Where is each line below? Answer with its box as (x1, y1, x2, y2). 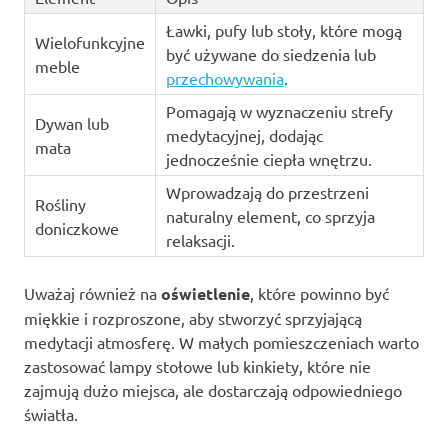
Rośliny (34, 193, 86, 214)
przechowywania (165, 67, 284, 88)
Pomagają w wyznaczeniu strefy (165, 100, 393, 121)
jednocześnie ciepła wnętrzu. (165, 148, 372, 169)
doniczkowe (34, 217, 119, 238)
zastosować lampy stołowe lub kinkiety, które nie (24, 355, 371, 376)
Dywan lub (34, 112, 109, 133)
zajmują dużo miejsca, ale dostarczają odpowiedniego (24, 379, 402, 400)
